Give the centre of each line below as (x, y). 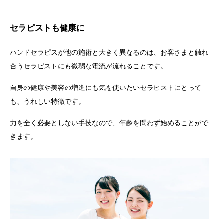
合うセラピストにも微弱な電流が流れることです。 (88, 66)
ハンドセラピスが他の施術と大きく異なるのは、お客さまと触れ (109, 52)
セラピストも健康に (47, 28)
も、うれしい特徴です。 (47, 101)
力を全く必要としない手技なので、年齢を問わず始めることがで (109, 122)
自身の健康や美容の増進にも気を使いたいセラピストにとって (106, 87)
